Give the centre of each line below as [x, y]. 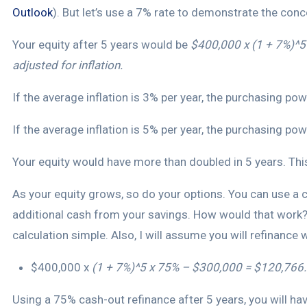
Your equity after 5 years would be [101, 45]
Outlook [33, 13]
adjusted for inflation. [67, 65]
